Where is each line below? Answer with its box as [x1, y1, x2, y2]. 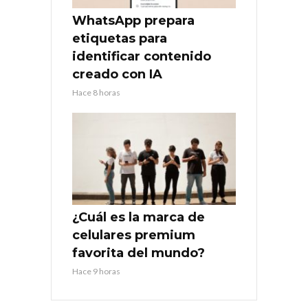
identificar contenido [72, 49, 211, 65]
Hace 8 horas [72, 87, 120, 98]
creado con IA [72, 67, 162, 82]
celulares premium [72, 228, 195, 243]
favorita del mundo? [72, 245, 205, 261]
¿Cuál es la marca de [72, 210, 205, 225]
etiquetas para [72, 31, 167, 47]
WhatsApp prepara [72, 13, 195, 29]
